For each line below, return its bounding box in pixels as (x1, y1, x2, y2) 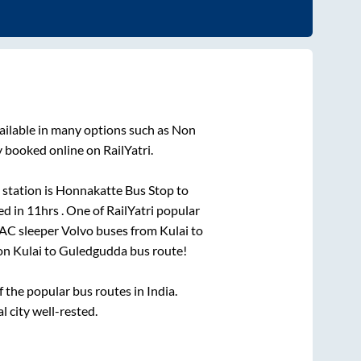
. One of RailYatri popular (61, 202, 200, 218)
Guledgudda (59, 243, 127, 259)
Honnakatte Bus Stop (55, 182, 174, 198)
